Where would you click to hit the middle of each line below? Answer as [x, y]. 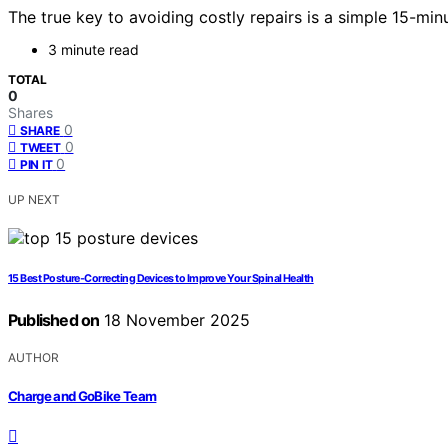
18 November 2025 [175, 320]
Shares [30, 113]
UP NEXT [34, 200]
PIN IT [36, 165]
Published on [54, 320]
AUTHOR [33, 358]
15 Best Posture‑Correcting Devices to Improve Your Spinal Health [161, 279]
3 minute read [93, 50]
